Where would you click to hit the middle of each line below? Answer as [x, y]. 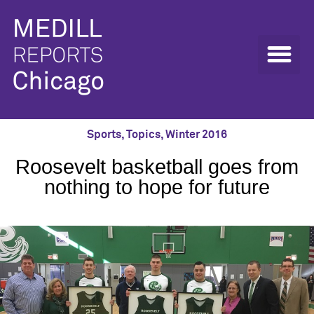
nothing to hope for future [157, 187]
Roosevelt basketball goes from [157, 167]
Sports [104, 135]
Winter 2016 [196, 135]
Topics [143, 135]
